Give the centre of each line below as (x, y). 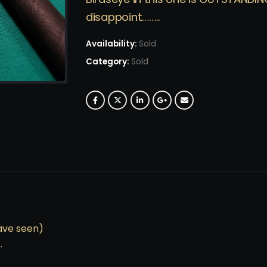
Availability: (112, 44)
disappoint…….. (123, 17)
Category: (108, 61)
